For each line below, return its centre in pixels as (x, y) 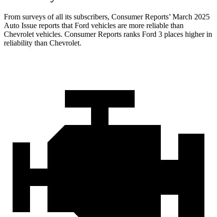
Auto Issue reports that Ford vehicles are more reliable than (94, 26)
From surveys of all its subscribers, (58, 17)
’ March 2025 (189, 17)
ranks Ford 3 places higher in (167, 34)
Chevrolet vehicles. (34, 34)
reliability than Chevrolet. (43, 43)
